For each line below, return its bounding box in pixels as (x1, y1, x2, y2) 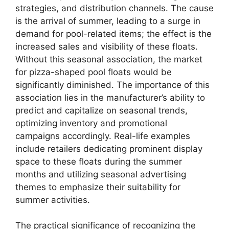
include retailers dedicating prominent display (15, 143, 202, 154)
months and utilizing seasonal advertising (15, 169, 186, 179)
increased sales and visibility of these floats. (15, 41, 198, 52)
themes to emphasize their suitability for (15, 181, 180, 192)
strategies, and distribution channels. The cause (15, 3, 214, 13)
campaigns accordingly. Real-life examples (15, 130, 190, 141)
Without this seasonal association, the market (15, 54, 202, 64)
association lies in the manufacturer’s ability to (15, 92, 205, 103)
